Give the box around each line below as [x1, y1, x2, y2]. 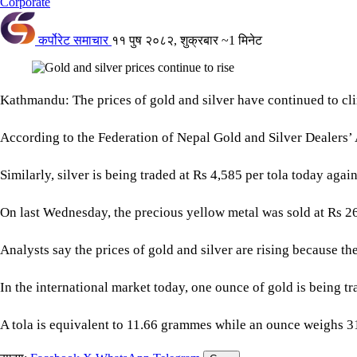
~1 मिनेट [222, 33, 262, 47]
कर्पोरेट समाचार [38, 33, 108, 47]
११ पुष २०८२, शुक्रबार [112, 33, 218, 47]
